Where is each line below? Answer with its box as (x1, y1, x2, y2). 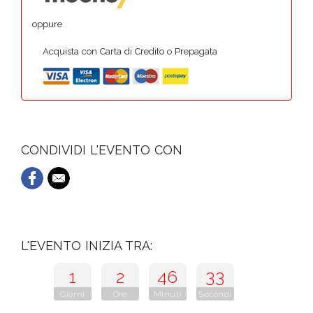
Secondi (198, 289, 232, 299)
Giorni (60, 289, 85, 299)
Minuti (153, 289, 182, 299)
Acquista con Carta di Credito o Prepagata (43, 45, 217, 57)
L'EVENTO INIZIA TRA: (21, 238, 152, 253)
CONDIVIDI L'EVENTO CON (21, 142, 182, 157)
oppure (32, 18, 62, 29)
